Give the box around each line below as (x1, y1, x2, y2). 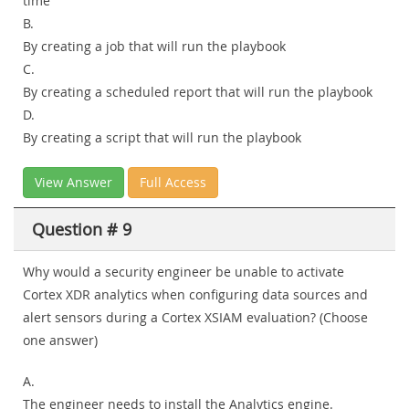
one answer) (23, 331, 98, 350)
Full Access (140, 173, 206, 192)
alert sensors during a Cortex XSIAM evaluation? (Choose (23, 309, 368, 327)
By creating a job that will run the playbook (23, 37, 286, 56)
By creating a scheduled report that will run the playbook (23, 83, 372, 101)
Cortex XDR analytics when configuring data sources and (23, 286, 368, 304)
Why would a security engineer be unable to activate (23, 263, 344, 281)
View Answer (35, 173, 112, 192)
